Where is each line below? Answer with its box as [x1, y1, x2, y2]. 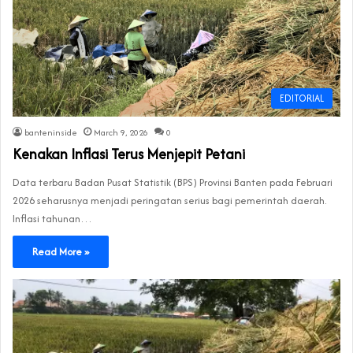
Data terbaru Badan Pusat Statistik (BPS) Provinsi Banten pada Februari [13, 175, 333, 191]
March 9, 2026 [94, 126, 148, 139]
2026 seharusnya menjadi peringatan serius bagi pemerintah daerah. [13, 193, 326, 209]
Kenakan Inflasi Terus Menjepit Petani [13, 143, 245, 165]
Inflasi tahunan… [13, 211, 92, 227]
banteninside [24, 126, 77, 139]
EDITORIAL [280, 91, 324, 106]
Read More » [32, 244, 89, 260]
